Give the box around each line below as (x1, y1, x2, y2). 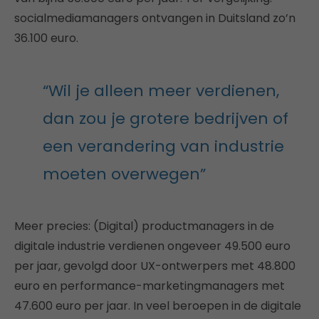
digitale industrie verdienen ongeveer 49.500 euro (14, 238, 291, 254)
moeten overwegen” (43, 163, 206, 185)
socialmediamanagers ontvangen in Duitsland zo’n (14, 10, 296, 26)
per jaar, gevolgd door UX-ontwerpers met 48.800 (14, 258, 296, 274)
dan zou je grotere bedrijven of (43, 108, 288, 130)
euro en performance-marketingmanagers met (14, 278, 285, 294)
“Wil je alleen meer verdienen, (43, 80, 279, 102)
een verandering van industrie (43, 135, 284, 157)
